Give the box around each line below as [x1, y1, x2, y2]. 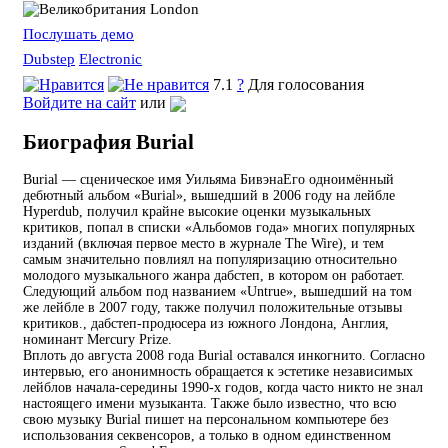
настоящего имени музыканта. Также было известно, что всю [23, 396, 396, 412]
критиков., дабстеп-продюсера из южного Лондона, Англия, [23, 316, 389, 332]
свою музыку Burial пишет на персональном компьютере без [23, 412, 389, 428]
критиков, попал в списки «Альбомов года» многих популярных [23, 220, 415, 236]
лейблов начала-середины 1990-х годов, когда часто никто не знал [23, 380, 423, 396]
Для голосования [248, 75, 364, 93]
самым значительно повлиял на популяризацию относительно [23, 252, 397, 268]
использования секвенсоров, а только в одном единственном [23, 428, 391, 444]
